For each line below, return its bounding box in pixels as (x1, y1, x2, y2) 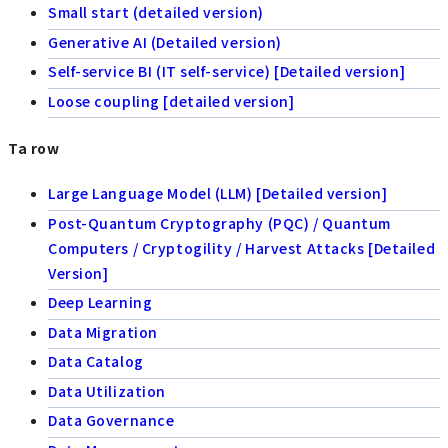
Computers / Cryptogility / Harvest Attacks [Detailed (48, 237, 436, 258)
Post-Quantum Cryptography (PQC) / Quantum (48, 212, 391, 233)
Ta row (8, 138, 60, 158)
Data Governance (48, 410, 175, 431)
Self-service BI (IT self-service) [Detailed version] (48, 61, 406, 82)
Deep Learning (48, 292, 153, 313)
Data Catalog (48, 351, 144, 372)
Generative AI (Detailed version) (48, 31, 282, 52)
